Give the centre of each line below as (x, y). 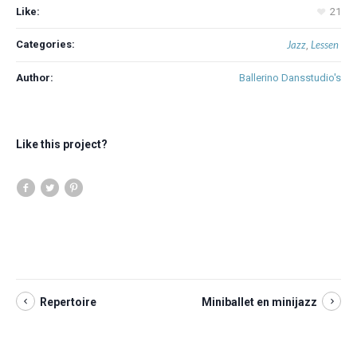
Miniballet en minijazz (259, 302)
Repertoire (68, 302)
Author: (35, 78)
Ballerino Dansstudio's (290, 78)
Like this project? (62, 145)
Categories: (45, 45)
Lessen (325, 45)
